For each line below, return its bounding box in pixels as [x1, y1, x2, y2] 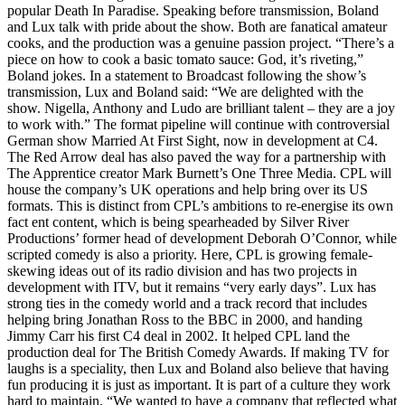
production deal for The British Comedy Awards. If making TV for [7, 344, 389, 361]
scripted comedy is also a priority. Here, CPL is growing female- [7, 247, 372, 263]
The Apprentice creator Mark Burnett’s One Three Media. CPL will [7, 165, 391, 182]
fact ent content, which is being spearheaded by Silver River [7, 214, 349, 231]
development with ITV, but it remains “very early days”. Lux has [7, 279, 376, 296]
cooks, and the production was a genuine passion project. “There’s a [7, 35, 394, 52]
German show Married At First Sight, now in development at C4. [7, 133, 378, 149]
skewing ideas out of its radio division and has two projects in [7, 263, 357, 279]
